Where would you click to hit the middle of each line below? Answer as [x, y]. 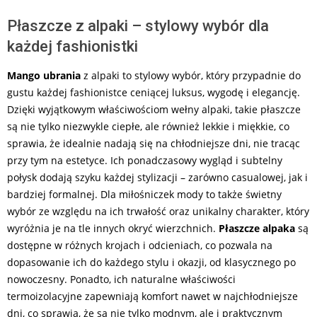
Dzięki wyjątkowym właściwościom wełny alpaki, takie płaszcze [154, 109]
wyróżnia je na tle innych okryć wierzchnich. [113, 228]
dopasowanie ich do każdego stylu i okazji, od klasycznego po [151, 262]
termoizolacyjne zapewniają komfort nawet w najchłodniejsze [152, 296]
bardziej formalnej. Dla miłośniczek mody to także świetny [144, 194]
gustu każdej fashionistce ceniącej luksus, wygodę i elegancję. [154, 92]
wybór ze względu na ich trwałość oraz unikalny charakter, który [158, 211]
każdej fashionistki [73, 46]
